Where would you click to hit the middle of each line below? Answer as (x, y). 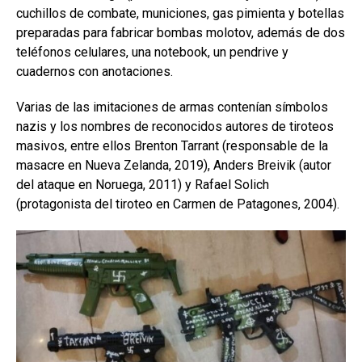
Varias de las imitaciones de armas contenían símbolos (172, 107)
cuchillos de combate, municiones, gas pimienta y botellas (180, 14)
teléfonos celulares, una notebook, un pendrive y (152, 53)
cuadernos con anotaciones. (95, 72)
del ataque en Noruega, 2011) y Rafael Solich (143, 185)
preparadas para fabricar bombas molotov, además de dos (181, 33)
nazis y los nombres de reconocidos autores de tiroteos (175, 127)
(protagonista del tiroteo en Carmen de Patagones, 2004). (178, 204)
